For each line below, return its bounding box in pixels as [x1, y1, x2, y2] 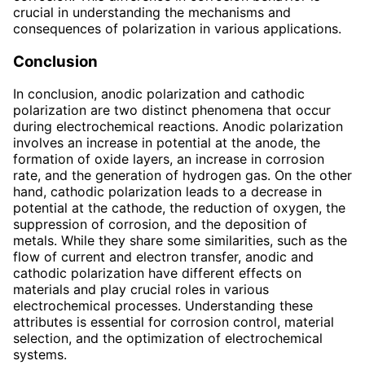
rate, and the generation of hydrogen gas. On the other [13, 167, 352, 184]
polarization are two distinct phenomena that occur [13, 102, 331, 119]
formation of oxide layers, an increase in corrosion [13, 151, 324, 168]
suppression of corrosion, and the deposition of [13, 216, 307, 233]
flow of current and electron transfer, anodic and [13, 248, 314, 266]
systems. [13, 346, 67, 363]
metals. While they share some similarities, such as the [13, 232, 347, 249]
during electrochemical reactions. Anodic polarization [13, 118, 343, 135]
